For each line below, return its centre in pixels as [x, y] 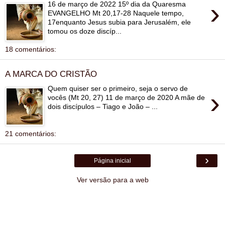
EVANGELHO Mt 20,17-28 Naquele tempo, [116, 13]
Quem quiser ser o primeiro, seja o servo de [118, 88]
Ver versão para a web [113, 180]
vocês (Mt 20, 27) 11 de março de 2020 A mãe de [127, 97]
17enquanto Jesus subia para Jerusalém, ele [120, 22]
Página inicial [113, 160]
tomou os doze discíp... [85, 31]
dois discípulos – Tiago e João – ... [103, 106]
